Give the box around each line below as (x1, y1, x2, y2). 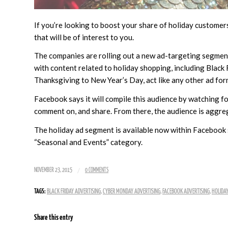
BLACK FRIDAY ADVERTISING (47, 188, 101, 195)
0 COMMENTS (85, 167, 108, 173)
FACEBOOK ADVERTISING (162, 188, 210, 195)
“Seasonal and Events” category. (34, 137, 142, 147)
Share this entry (34, 213, 73, 221)
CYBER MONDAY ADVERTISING (103, 188, 160, 195)
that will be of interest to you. (34, 32, 134, 42)
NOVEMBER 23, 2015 (34, 167, 72, 173)
